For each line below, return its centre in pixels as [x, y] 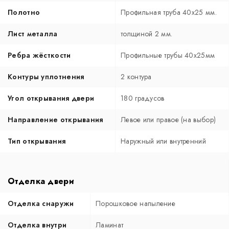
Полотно [24, 12]
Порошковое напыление [135, 203]
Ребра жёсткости [39, 55]
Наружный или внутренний [163, 141]
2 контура [136, 76]
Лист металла [33, 33]
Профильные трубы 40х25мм [168, 55]
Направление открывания [55, 119]
